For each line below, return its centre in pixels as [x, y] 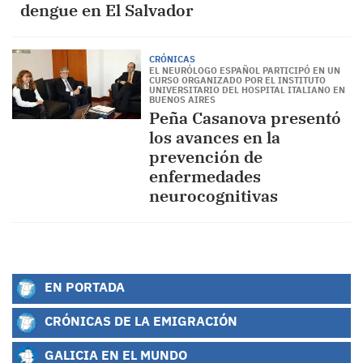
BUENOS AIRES [182, 100]
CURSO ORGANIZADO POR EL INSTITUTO [237, 80]
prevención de [205, 157]
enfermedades [205, 176]
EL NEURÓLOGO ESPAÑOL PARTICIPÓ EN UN [244, 70]
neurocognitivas [213, 196]
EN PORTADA [83, 287]
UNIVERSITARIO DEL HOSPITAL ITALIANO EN [247, 90]
